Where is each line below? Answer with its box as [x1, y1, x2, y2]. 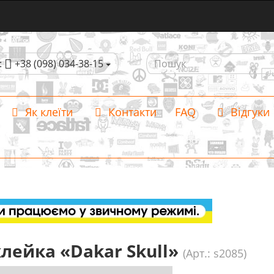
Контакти [105, 105, 157, 119]
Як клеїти [22, 105, 73, 119]
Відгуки [228, 105, 270, 119]
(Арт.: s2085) [182, 246, 246, 261]
